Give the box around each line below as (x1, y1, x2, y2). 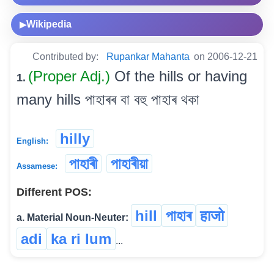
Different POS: (17, 186, 92, 199)
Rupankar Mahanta (106, 51, 190, 62)
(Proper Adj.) (28, 68, 114, 85)
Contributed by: (32, 51, 101, 62)
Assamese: (17, 161, 57, 171)
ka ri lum (51, 231, 111, 248)
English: (17, 136, 48, 146)
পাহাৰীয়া (111, 155, 148, 172)
